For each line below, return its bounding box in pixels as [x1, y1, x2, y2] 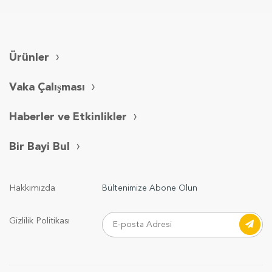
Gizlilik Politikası [9, 217, 70, 226]
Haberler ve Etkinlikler [9, 112, 127, 123]
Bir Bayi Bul [9, 141, 70, 152]
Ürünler [9, 52, 49, 63]
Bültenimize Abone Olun [101, 184, 197, 192]
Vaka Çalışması [9, 82, 85, 93]
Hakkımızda [9, 184, 55, 193]
